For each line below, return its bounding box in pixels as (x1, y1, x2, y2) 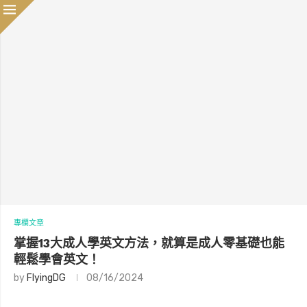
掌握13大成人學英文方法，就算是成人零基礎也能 (14, 235, 284, 250)
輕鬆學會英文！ (14, 251, 100, 267)
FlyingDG (27, 271, 66, 284)
